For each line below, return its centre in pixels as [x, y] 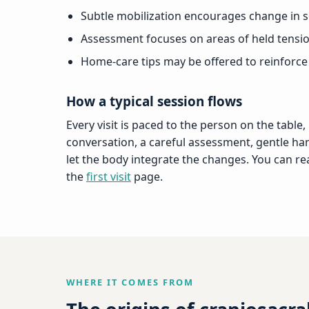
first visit [109, 177]
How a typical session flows [154, 101]
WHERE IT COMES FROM [130, 282]
